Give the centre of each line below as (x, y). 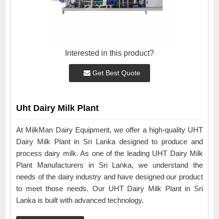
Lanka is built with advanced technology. (80, 200)
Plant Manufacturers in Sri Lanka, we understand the (109, 165)
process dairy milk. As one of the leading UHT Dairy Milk (109, 153)
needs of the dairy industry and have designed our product (109, 177)
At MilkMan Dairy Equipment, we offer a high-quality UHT (109, 130)
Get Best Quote (115, 73)
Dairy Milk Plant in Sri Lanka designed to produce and (109, 142)
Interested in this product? (109, 53)
